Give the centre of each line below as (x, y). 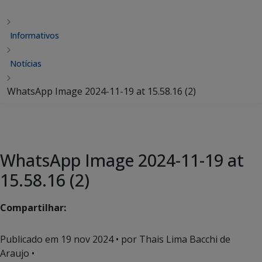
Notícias (26, 63)
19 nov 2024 (87, 239)
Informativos (35, 35)
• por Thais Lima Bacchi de (172, 239)
